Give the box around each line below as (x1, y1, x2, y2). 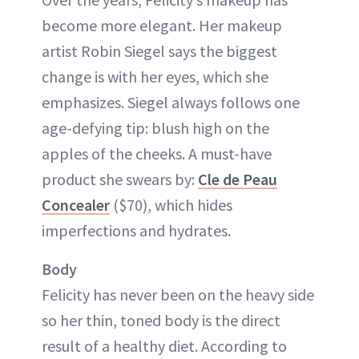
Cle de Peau (198, 168, 277, 189)
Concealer (42, 194, 110, 215)
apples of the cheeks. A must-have (42, 143, 272, 163)
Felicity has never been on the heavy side (42, 284, 314, 305)
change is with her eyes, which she (42, 66, 268, 87)
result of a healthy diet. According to (42, 335, 287, 356)
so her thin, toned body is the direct (42, 309, 280, 330)
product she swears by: (42, 168, 198, 189)
